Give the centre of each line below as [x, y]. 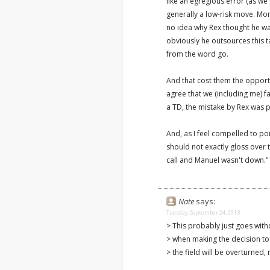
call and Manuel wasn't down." [218, 160]
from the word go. [197, 54]
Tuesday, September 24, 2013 [203, 212]
